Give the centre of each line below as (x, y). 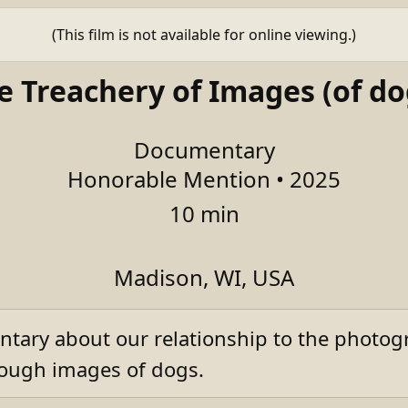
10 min (204, 213)
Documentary (204, 149)
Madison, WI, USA (204, 277)
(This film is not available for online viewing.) (204, 34)
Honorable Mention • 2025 (204, 178)
